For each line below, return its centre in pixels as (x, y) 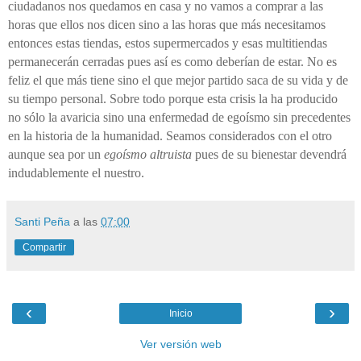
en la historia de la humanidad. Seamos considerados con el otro (170, 136)
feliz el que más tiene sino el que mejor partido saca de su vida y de (178, 81)
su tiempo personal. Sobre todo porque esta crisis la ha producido (173, 99)
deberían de (247, 62)
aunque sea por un (56, 155)
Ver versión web (180, 344)
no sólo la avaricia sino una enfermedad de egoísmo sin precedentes (179, 118)
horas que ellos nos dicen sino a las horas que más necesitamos (167, 25)
